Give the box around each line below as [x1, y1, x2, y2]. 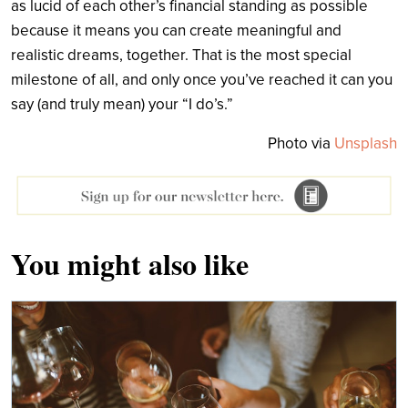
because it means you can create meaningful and [11, 20, 342, 40]
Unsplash [334, 133, 397, 153]
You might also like [11, 241, 249, 285]
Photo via [268, 133, 334, 153]
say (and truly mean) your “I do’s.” [11, 94, 233, 114]
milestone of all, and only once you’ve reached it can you [11, 69, 393, 89]
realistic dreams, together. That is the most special [11, 45, 352, 65]
